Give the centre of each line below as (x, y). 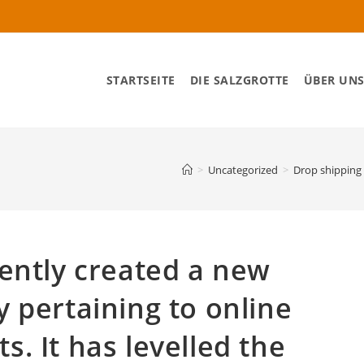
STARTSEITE (141, 80)
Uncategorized (243, 169)
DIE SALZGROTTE (239, 80)
